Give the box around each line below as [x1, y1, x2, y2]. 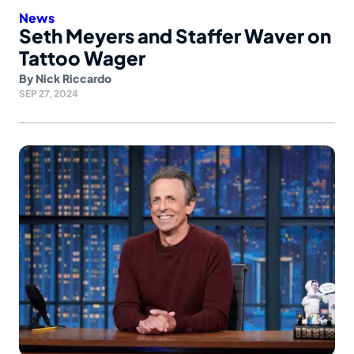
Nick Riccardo [36, 71, 111, 86]
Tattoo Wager [19, 46, 145, 70]
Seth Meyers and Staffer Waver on [19, 24, 331, 48]
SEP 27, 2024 [19, 88, 78, 100]
